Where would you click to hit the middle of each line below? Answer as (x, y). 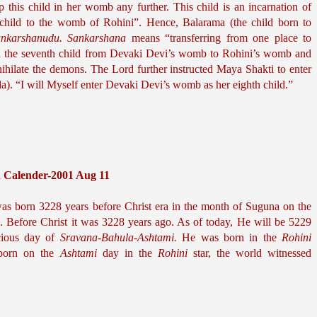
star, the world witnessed (249, 253)
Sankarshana (97, 38)
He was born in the (229, 237)
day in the (127, 253)
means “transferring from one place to (219, 38)
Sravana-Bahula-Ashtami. (118, 237)
